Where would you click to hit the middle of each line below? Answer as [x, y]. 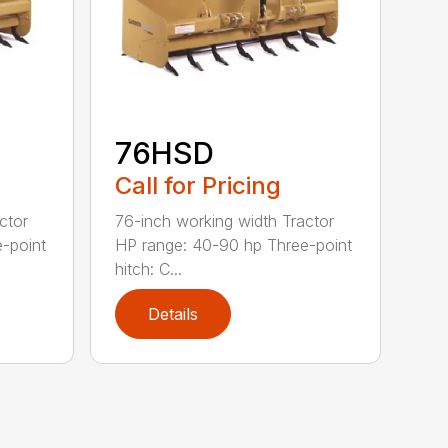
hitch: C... [149, 268]
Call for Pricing [198, 185]
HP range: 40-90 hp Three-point [234, 244]
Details [173, 313]
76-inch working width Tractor [225, 220]
